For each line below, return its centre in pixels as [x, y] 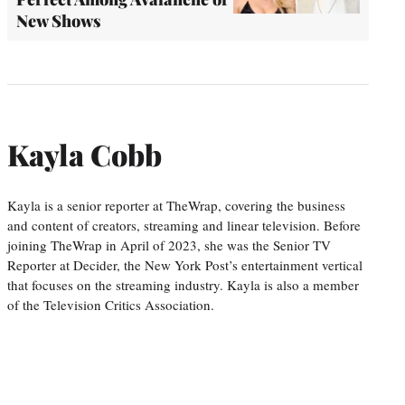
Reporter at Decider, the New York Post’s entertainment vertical [185, 264]
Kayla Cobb [85, 154]
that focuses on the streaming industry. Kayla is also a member [183, 284]
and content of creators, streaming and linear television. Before [184, 225]
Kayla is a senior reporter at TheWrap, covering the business [176, 205]
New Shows [59, 21]
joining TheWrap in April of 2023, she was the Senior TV [169, 245]
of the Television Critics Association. [111, 304]
